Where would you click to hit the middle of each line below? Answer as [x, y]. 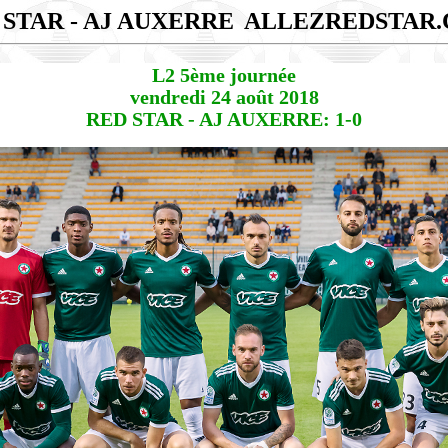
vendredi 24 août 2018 [224, 97]
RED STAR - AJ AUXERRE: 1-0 [224, 119]
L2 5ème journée [224, 75]
